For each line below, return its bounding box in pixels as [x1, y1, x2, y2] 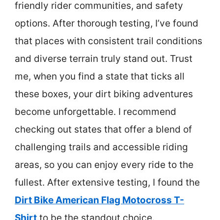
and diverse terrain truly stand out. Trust [15, 53, 192, 64]
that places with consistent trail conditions [15, 35, 202, 47]
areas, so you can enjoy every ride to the [15, 159, 193, 170]
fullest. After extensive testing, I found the [15, 177, 200, 188]
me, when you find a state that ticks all [15, 71, 185, 82]
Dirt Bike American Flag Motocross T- [15, 194, 184, 206]
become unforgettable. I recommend [15, 106, 176, 117]
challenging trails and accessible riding [15, 141, 188, 153]
